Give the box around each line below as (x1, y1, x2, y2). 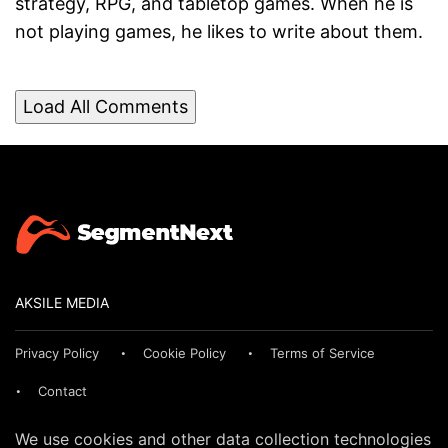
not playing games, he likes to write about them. (15, 20, 423, 42)
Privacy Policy (15, 344, 99, 361)
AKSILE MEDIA (15, 293, 109, 311)
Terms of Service (270, 344, 375, 361)
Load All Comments (23, 95, 188, 117)
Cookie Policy (143, 344, 226, 361)
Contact (38, 382, 87, 399)
